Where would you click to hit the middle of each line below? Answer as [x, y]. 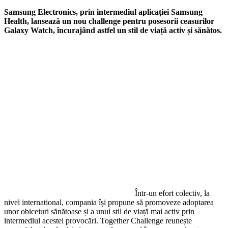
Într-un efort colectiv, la [172, 193]
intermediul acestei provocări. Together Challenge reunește [98, 220]
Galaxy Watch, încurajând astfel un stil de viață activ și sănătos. [113, 30]
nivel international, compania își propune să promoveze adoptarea [109, 202]
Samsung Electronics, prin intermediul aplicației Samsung [103, 12]
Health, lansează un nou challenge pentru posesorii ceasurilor [109, 21]
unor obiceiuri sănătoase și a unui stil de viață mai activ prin [99, 211]
